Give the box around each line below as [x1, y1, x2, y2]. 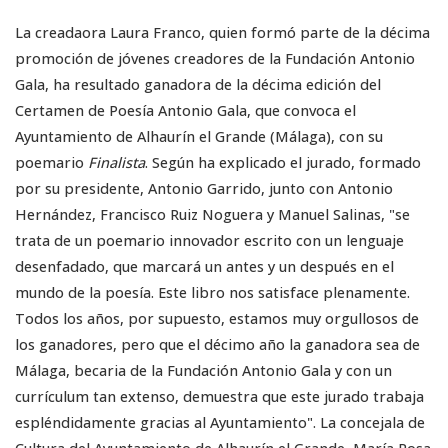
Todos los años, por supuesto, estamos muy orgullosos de [15, 309, 419, 329]
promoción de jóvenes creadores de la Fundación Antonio [15, 49, 415, 69]
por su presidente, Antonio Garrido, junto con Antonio [15, 179, 393, 199]
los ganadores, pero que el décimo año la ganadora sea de [15, 335, 420, 355]
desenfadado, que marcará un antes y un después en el [15, 257, 394, 277]
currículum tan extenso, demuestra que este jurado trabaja [15, 387, 424, 407]
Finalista [88, 153, 145, 173]
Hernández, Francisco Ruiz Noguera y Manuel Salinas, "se [15, 205, 410, 225]
